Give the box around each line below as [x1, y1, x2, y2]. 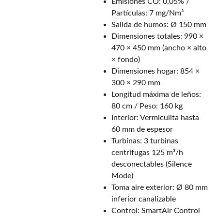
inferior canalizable [111, 195, 176, 203]
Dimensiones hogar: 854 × [111, 67, 200, 75]
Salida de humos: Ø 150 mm [111, 21, 206, 29]
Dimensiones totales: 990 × [111, 32, 203, 40]
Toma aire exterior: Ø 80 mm [111, 184, 208, 191]
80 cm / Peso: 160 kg [111, 102, 183, 110]
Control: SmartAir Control [111, 207, 200, 215]
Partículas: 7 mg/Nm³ [111, 9, 184, 17]
